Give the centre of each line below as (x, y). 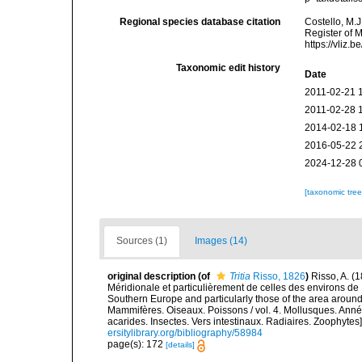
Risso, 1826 (278, 277)
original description (152, 277)
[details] (180, 345)
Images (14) (221, 241)
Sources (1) (142, 241)
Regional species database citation (200, 22)
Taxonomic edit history (229, 68)
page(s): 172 (137, 345)
